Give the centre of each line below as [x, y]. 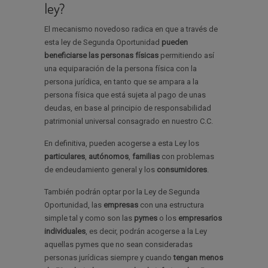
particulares [65, 157]
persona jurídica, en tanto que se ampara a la [121, 82]
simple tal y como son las [89, 218]
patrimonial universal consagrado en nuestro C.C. [129, 121]
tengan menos [198, 258]
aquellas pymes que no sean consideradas [118, 245]
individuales [65, 232]
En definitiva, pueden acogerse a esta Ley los [122, 144]
